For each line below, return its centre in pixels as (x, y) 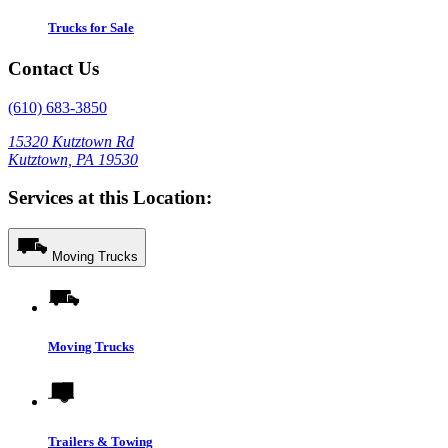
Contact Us (53, 68)
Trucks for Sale (91, 27)
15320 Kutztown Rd (71, 141)
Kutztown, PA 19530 (73, 159)
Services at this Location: (110, 198)
